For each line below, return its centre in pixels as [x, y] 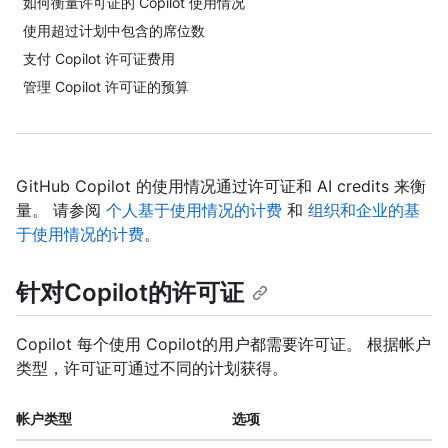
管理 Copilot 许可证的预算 [106, 86]
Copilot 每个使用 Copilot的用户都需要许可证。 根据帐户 [223, 344]
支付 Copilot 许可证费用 [99, 58]
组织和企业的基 [364, 210]
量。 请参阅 [61, 210]
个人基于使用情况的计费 [194, 210]
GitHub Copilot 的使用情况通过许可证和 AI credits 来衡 [221, 186]
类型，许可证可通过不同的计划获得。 [152, 368]
